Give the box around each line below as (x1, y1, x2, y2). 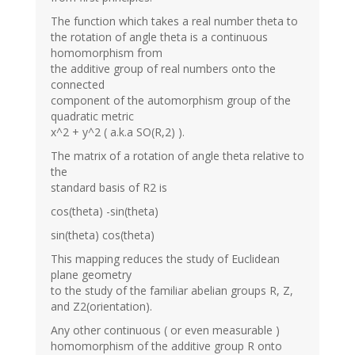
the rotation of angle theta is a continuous (51, 29, 268, 44)
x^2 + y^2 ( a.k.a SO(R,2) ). (51, 124, 185, 139)
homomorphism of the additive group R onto (51, 338, 282, 353)
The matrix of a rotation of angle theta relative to (51, 147, 304, 163)
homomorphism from (51, 44, 162, 60)
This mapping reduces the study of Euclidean (51, 250, 280, 266)
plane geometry (51, 266, 132, 282)
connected (51, 76, 105, 92)
